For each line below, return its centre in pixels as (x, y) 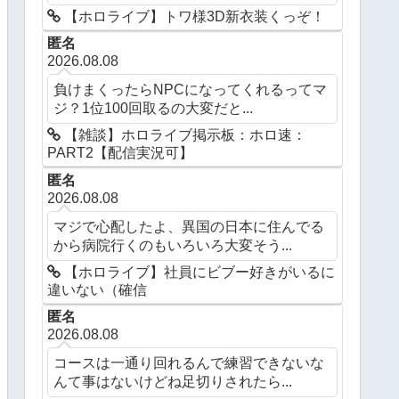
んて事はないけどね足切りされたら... (173, 381)
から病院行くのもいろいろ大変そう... (173, 244)
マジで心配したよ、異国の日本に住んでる (189, 226)
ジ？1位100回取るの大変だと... (154, 108)
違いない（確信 (98, 289)
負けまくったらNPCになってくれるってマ (191, 90)
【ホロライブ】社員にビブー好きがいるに (198, 272)
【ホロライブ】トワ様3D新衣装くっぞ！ (193, 17)
